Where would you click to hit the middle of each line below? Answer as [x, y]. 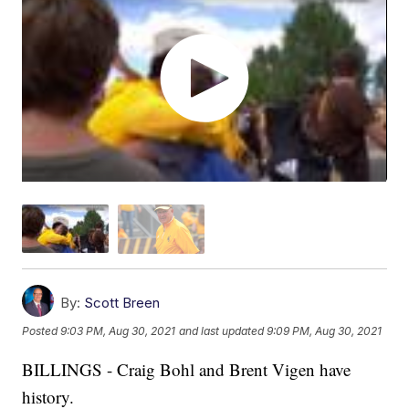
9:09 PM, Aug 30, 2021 [325, 331]
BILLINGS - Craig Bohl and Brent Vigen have [187, 369]
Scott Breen [122, 302]
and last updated [222, 331]
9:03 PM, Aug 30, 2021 [118, 331]
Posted [42, 331]
